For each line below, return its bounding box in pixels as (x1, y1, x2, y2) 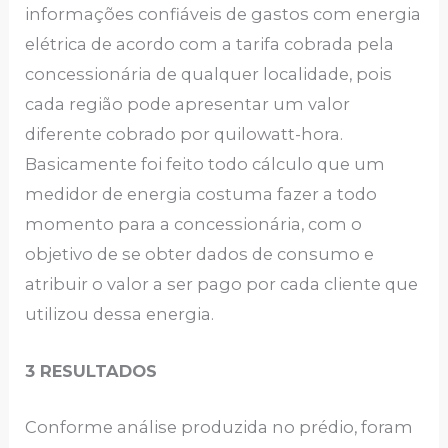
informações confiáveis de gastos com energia (25, 4, 422, 25)
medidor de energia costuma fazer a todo (25, 184, 378, 205)
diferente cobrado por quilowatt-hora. (25, 124, 344, 145)
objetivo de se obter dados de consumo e (25, 244, 375, 265)
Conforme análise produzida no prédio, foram (25, 416, 414, 437)
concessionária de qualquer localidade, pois (25, 64, 393, 85)
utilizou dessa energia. (25, 304, 219, 325)
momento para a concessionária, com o (25, 214, 363, 235)
